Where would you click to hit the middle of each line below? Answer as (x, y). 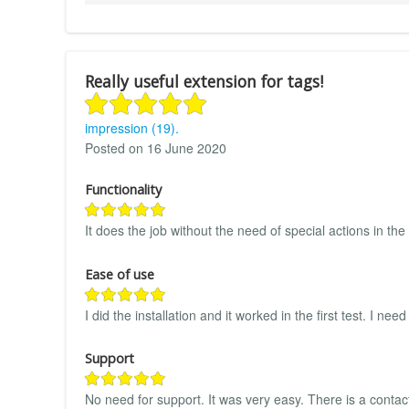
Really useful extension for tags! (204, 82)
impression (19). (132, 128)
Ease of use (120, 274)
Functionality (123, 190)
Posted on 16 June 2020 (156, 148)
